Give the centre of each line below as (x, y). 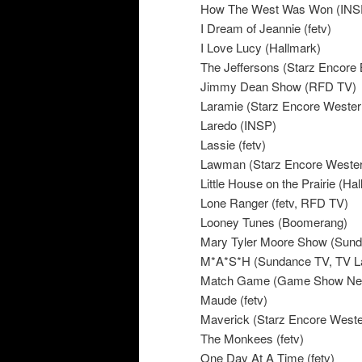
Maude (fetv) (234, 299)
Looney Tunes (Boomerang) (274, 221)
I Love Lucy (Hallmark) (261, 47)
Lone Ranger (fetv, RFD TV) (274, 202)
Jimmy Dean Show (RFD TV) (278, 86)
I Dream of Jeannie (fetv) (266, 27)
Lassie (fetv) (233, 144)
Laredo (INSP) (238, 124)
